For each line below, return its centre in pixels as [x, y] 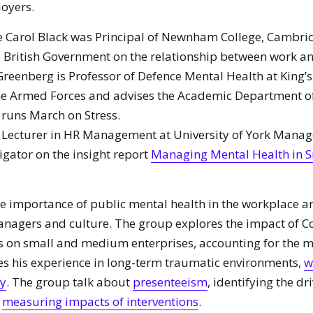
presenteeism [170, 282]
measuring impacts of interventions [100, 301]
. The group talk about [70, 282]
